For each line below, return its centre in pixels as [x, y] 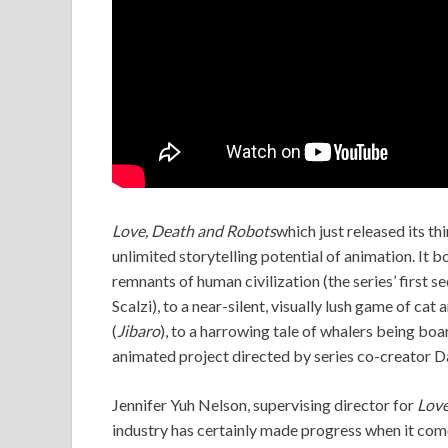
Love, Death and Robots [194, 230]
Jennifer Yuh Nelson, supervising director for [264, 404]
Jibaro [138, 330]
